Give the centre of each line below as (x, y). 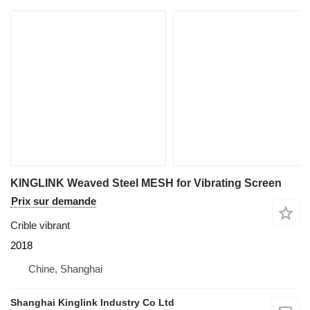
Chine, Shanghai (65, 268)
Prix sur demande (54, 201)
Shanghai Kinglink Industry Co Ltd (92, 302)
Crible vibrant (40, 225)
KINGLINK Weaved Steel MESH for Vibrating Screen (146, 183)
